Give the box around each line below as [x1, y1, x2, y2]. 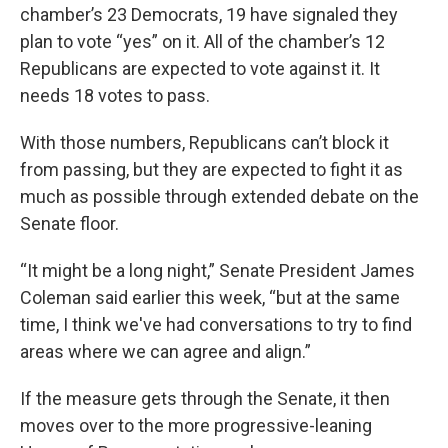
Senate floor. [20, 213, 119, 234]
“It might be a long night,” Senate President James [20, 260, 415, 281]
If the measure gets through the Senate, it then [20, 388, 390, 409]
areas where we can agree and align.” [20, 341, 311, 362]
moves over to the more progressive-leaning [20, 415, 372, 436]
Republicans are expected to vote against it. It [20, 58, 380, 79]
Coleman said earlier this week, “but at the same [20, 287, 400, 308]
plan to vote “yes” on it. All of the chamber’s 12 [20, 31, 385, 52]
